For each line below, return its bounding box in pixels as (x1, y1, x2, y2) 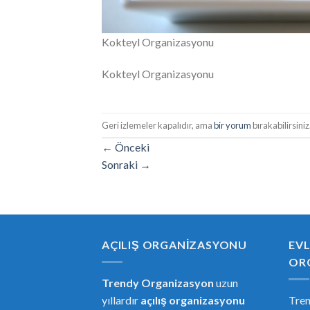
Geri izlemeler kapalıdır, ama (102, 119, 214, 131)
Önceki (113, 140, 149, 154)
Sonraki (102, 158, 140, 172)
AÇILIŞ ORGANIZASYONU (102, 238, 247, 252)
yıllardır (102, 293, 140, 307)
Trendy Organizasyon (102, 276, 214, 290)
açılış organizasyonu (140, 293, 245, 307)
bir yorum (214, 119, 251, 131)
